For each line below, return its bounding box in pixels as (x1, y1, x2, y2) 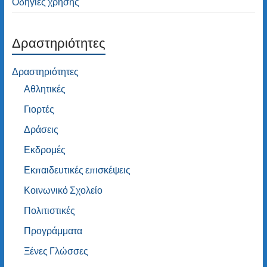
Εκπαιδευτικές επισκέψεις (23, 163, 131, 175)
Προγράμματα (23, 224, 82, 236)
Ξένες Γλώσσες (23, 244, 88, 256)
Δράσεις (23, 123, 58, 135)
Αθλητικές (23, 82, 66, 94)
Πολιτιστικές (23, 204, 75, 216)
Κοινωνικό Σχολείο (23, 184, 103, 195)
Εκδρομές (23, 143, 66, 155)
